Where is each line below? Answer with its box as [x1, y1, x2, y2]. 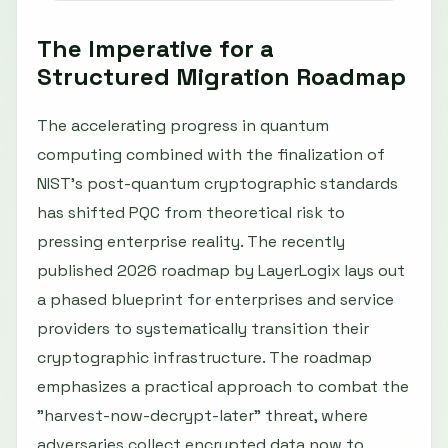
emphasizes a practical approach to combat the [37, 376, 409, 398]
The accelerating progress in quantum [37, 115, 329, 137]
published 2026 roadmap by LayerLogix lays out [37, 260, 405, 282]
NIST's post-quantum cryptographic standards [37, 173, 398, 195]
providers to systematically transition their [37, 318, 369, 340]
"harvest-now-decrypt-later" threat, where [37, 405, 368, 427]
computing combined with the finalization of [37, 144, 385, 166]
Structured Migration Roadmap [37, 61, 406, 93]
